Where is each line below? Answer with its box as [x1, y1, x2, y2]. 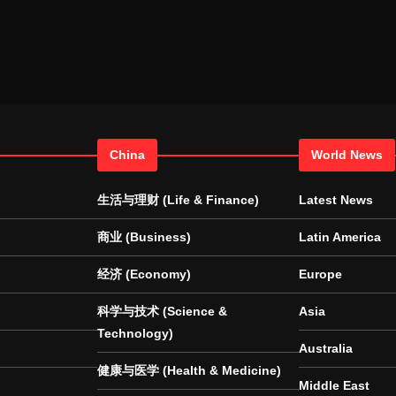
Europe [299, 267, 342, 281]
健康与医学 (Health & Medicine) [97, 363, 281, 377]
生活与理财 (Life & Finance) [97, 193, 259, 207]
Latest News [299, 193, 373, 207]
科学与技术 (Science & [97, 304, 227, 318]
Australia [299, 341, 353, 355]
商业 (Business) [97, 230, 191, 244]
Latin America [299, 230, 381, 244]
